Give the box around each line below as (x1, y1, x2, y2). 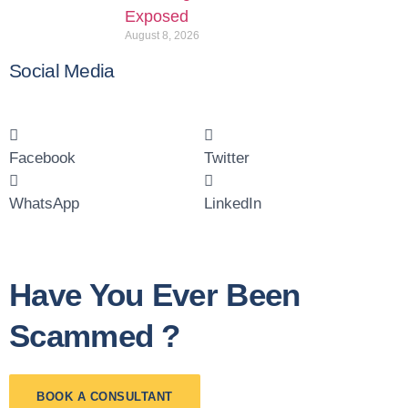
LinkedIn (204, 195, 262, 213)
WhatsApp (9, 195, 80, 213)
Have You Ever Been (9, 277, 301, 313)
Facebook (9, 149, 76, 168)
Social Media (9, 60, 115, 82)
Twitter (204, 149, 250, 168)
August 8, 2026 (125, 29, 200, 43)
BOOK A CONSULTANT (36, 390, 173, 404)
